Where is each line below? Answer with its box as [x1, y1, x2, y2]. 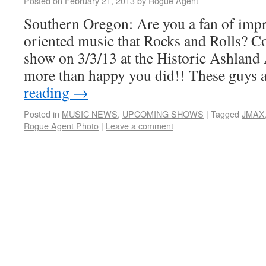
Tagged [211, 107, 239, 120]
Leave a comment [106, 119, 173, 132]
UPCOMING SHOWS [122, 107, 204, 120]
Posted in [24, 107, 59, 120]
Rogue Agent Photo [24, 119, 99, 132]
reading [24, 82, 73, 102]
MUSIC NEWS [62, 107, 118, 120]
